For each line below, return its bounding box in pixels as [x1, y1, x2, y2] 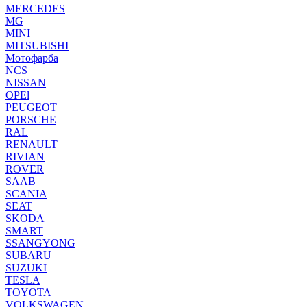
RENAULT [5, 138, 58, 150]
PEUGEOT [5, 101, 57, 113]
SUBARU [5, 249, 51, 261]
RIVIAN [5, 150, 45, 162]
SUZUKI [5, 261, 47, 273]
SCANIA [5, 187, 47, 199]
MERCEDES [5, 2, 65, 14]
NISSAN [5, 76, 46, 88]
